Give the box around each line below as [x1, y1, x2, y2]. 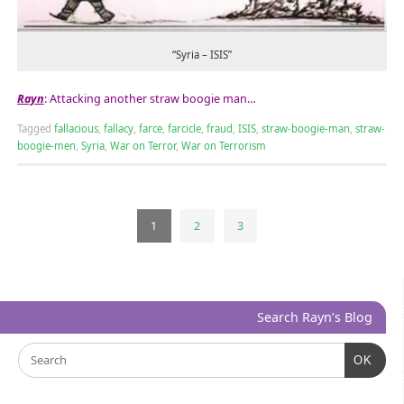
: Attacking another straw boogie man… [43, 90, 256, 106]
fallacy [103, 121, 133, 135]
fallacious [53, 121, 98, 135]
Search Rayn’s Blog [256, 308, 372, 326]
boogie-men [16, 138, 76, 152]
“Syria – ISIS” [172, 47, 232, 61]
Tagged [16, 121, 54, 135]
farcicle [167, 121, 201, 135]
